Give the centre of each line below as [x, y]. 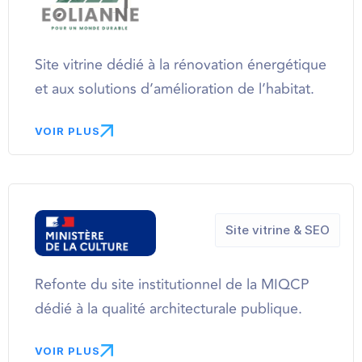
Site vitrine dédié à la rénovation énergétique [181, 64]
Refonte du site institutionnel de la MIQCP [172, 285]
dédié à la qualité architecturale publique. [168, 309]
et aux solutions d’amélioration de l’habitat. [175, 88]
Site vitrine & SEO [278, 229]
